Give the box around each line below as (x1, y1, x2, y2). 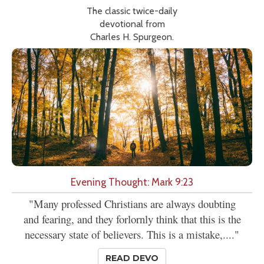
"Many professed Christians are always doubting (28, 196, 236, 212)
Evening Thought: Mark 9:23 (71, 176, 193, 189)
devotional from (99, 18, 165, 30)
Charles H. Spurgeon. (90, 31, 174, 43)
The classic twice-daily (87, 5, 177, 17)
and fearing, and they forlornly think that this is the (23, 212, 241, 227)
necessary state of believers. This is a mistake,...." (25, 227, 239, 242)
